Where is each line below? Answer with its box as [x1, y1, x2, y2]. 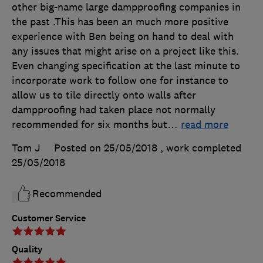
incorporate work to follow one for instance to [12, 73, 228, 87]
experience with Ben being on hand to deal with [12, 29, 234, 43]
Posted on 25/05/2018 [54, 141, 157, 154]
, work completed [160, 141, 241, 154]
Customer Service [12, 211, 86, 224]
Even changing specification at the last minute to [12, 59, 240, 72]
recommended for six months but [12, 117, 167, 131]
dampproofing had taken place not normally [12, 103, 215, 116]
